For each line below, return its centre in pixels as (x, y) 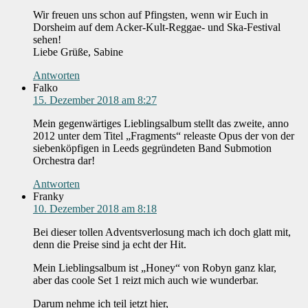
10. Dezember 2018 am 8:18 (95, 209)
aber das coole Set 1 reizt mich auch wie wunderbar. (146, 280)
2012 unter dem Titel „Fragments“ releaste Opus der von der (164, 136)
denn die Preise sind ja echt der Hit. (110, 245)
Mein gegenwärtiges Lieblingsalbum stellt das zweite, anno (161, 124)
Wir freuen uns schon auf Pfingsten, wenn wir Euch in (151, 15)
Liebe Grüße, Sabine (78, 52)
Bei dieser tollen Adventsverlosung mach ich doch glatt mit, (162, 232)
